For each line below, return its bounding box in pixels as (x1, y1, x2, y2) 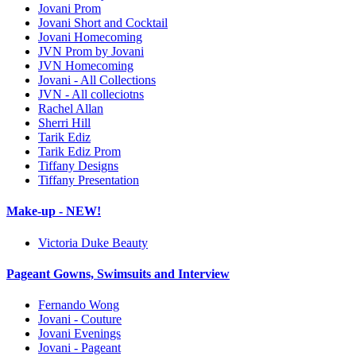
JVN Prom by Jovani (38, 44, 144, 59)
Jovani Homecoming (38, 30, 142, 44)
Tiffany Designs (38, 159, 118, 173)
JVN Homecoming (38, 59, 133, 73)
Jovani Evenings (38, 327, 121, 341)
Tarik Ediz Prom (38, 145, 121, 159)
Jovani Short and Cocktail (38, 16, 168, 30)
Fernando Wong (38, 298, 119, 312)
